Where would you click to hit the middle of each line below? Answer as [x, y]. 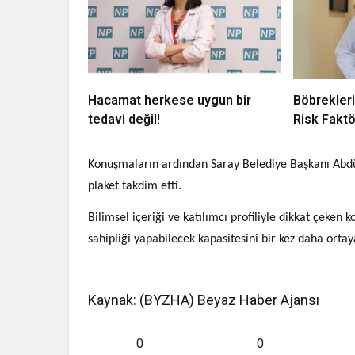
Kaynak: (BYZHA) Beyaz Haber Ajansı [204, 300]
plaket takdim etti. [135, 187]
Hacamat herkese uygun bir [170, 101]
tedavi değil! [124, 120]
